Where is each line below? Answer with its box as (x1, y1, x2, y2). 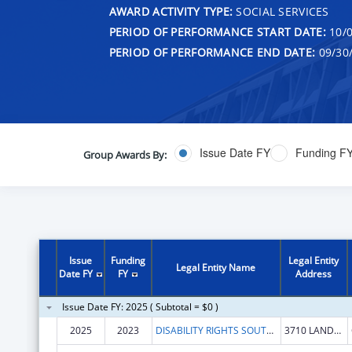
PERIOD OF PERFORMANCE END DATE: (108, 44, 316, 60)
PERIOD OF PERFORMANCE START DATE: (108, 24, 326, 39)
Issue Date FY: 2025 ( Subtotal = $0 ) (61, 299, 218, 313)
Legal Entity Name (176, 260, 256, 274)
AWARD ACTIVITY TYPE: (108, 3, 233, 19)
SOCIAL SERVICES (233, 3, 329, 19)
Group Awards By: (82, 147, 167, 162)
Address (295, 266, 332, 280)
